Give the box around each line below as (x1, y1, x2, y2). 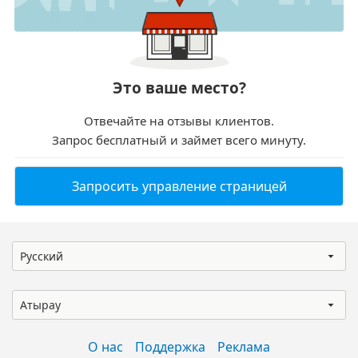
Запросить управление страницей (71, 177, 287, 196)
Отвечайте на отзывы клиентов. (84, 113, 274, 129)
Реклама (217, 338, 270, 356)
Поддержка (135, 338, 205, 356)
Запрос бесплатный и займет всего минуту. (52, 132, 306, 149)
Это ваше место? (112, 78, 246, 99)
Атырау (20, 297, 61, 313)
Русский (20, 249, 63, 265)
